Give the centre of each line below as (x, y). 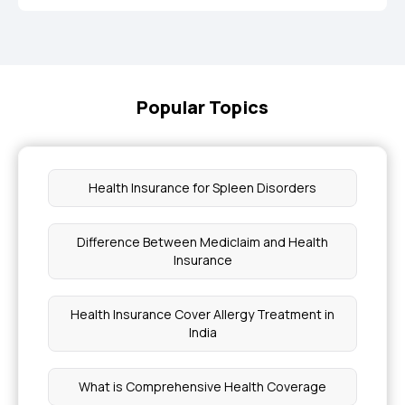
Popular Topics (202, 107)
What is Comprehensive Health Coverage (202, 386)
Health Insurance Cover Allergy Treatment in (202, 314)
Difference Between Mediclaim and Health (202, 242)
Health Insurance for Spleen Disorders (202, 188)
